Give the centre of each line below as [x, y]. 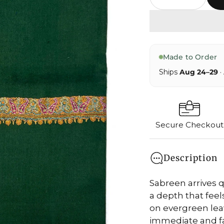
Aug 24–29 [198, 72]
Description [190, 158]
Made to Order [190, 57]
